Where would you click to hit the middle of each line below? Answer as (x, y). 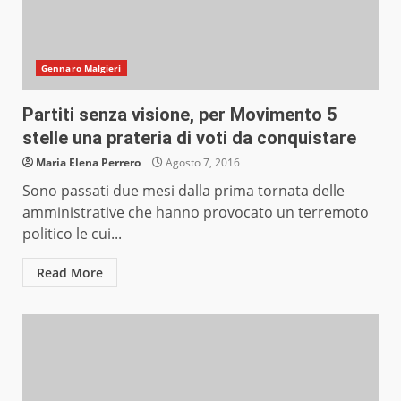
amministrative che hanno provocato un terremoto (196, 213)
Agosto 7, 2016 (201, 163)
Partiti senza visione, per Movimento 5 (179, 115)
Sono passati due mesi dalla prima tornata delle (183, 191)
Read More (70, 273)
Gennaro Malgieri (81, 68)
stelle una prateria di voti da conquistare (189, 138)
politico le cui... (72, 234)
